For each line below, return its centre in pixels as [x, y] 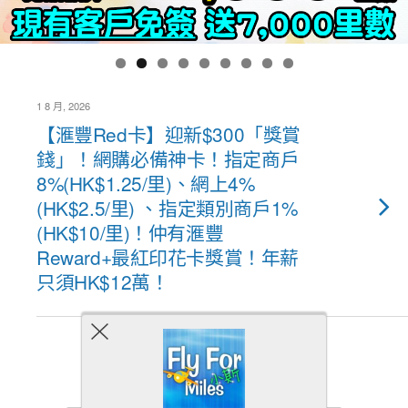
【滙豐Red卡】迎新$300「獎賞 [168, 133]
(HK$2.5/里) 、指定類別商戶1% [167, 207]
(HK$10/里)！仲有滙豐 [130, 232]
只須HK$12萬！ [103, 281]
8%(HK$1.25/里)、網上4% [146, 183]
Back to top [210, 371]
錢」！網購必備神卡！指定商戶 [168, 158]
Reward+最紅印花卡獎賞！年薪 [168, 256]
